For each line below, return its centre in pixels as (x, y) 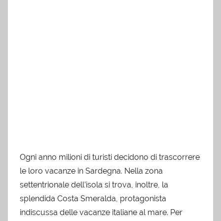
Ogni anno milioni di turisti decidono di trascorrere (110, 157)
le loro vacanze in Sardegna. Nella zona (91, 171)
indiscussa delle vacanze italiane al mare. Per (101, 213)
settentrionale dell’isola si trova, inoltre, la (94, 185)
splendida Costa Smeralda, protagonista (93, 199)
